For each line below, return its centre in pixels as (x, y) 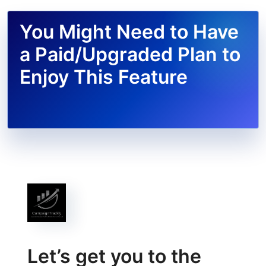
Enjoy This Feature (104, 77)
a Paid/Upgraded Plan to (130, 54)
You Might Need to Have (129, 32)
